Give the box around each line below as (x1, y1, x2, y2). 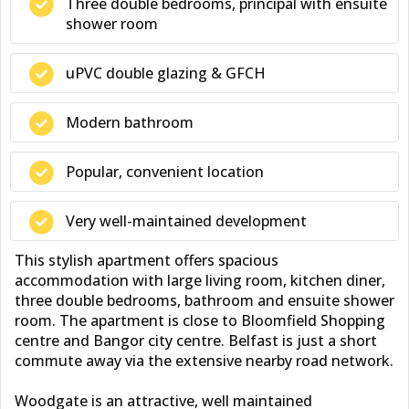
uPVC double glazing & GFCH (66, 63, 266, 83)
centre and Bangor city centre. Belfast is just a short (15, 330, 377, 351)
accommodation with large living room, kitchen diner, (15, 270, 385, 290)
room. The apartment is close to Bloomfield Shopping (15, 310, 385, 330)
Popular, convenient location (66, 162, 264, 182)
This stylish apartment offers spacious (15, 250, 278, 270)
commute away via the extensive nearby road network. (15, 351, 393, 371)
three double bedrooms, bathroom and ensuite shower (15, 290, 394, 310)
